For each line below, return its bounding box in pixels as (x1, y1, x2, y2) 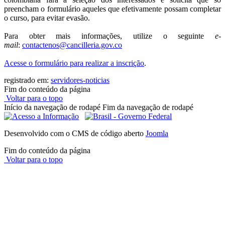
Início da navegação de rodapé (4, 103, 100, 112)
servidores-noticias (51, 76, 109, 85)
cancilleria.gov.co (67, 41, 122, 50)
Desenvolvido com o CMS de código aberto (4, 129, 146, 138)
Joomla (146, 129, 168, 138)
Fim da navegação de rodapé (102, 103, 193, 112)
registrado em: (4, 76, 51, 85)
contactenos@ (22, 41, 67, 50)
